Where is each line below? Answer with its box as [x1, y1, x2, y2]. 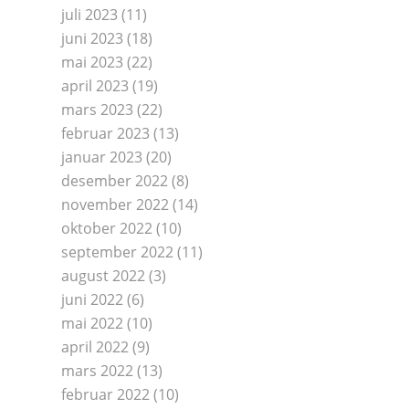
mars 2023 [61, 100, 133, 120]
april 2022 [61, 337, 129, 357]
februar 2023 [61, 123, 150, 143]
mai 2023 [61, 52, 123, 72]
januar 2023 [61, 147, 142, 167]
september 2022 [61, 242, 173, 262]
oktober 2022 [61, 218, 152, 238]
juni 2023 [61, 28, 123, 48]
